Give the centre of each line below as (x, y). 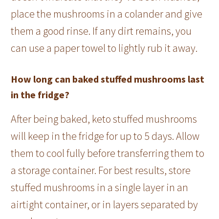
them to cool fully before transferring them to (108, 153)
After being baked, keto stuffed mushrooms (104, 119)
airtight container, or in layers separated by (105, 204)
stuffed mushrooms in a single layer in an (100, 187)
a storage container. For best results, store (101, 170)
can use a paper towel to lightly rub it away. (104, 48)
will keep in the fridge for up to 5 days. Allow (105, 136)
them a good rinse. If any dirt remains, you (101, 31)
